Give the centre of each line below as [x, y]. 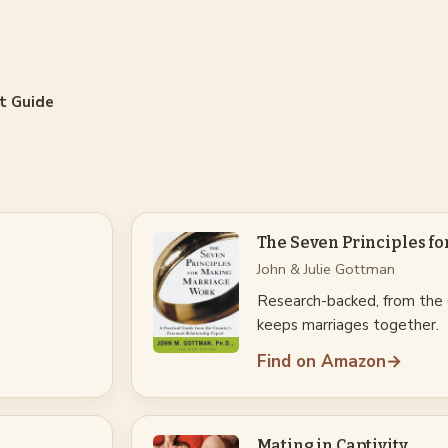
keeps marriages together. [347, 324]
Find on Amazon [321, 361]
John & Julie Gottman [325, 268]
